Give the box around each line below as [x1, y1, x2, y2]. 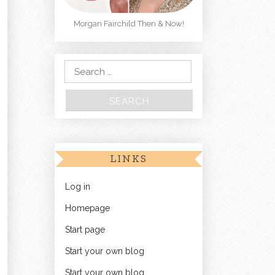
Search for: [55, 62, 102, 74]
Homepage [65, 203, 110, 214]
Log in [65, 182, 90, 192]
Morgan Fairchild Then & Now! [73, 19, 184, 29]
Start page [65, 225, 105, 235]
